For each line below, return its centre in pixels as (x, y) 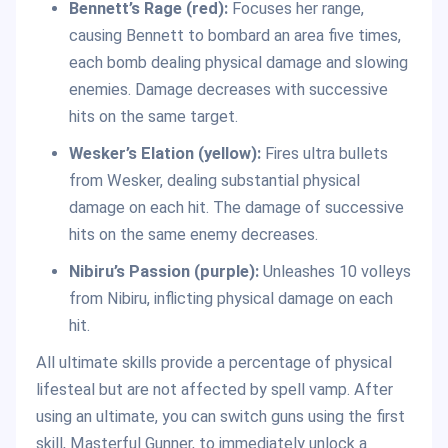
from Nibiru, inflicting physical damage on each (230, 298)
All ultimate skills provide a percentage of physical (214, 362)
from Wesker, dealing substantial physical (214, 180)
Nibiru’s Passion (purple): (163, 271)
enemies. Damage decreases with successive (228, 89)
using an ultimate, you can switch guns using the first (220, 416)
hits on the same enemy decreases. (193, 234)
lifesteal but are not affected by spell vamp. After (214, 389)
